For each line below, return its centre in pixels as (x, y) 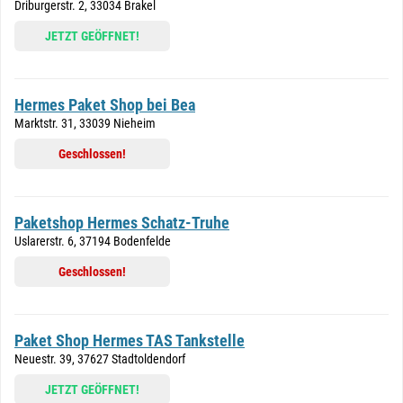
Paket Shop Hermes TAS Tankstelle (130, 340)
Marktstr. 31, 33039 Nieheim (85, 123)
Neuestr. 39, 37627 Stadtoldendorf (100, 359)
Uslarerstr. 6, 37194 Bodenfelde (93, 241)
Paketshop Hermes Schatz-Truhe (122, 223)
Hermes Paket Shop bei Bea (105, 105)
